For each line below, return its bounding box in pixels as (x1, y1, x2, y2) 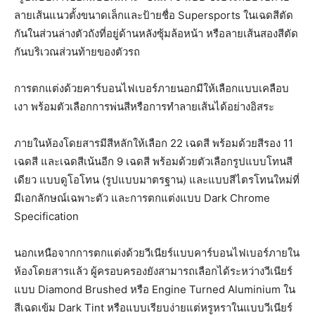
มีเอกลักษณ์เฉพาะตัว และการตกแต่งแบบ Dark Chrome (14, 191, 270, 205)
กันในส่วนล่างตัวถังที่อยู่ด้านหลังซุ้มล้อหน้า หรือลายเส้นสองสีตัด (14, 26, 298, 40)
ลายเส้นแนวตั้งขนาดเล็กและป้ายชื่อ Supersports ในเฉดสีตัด (14, 8, 293, 22)
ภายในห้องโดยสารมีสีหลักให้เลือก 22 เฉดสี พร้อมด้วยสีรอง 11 (14, 136, 293, 150)
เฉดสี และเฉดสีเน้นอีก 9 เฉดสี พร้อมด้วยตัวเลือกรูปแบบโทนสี (14, 154, 292, 168)
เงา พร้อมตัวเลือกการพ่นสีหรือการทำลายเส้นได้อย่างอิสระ (14, 99, 274, 113)
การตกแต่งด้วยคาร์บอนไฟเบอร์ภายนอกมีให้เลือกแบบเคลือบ (14, 81, 289, 95)
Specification (14, 209, 79, 223)
